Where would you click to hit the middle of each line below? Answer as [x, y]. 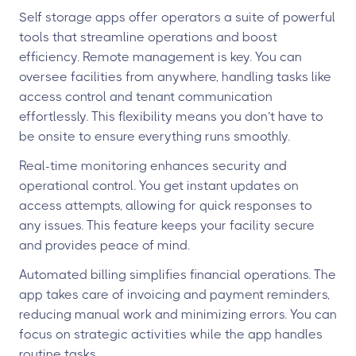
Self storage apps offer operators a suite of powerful [177, 17]
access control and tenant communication [146, 97]
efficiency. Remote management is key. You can [161, 57]
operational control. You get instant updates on [159, 186]
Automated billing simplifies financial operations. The [178, 275]
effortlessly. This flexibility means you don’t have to [171, 116]
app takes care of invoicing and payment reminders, [174, 294]
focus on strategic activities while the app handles [171, 334]
